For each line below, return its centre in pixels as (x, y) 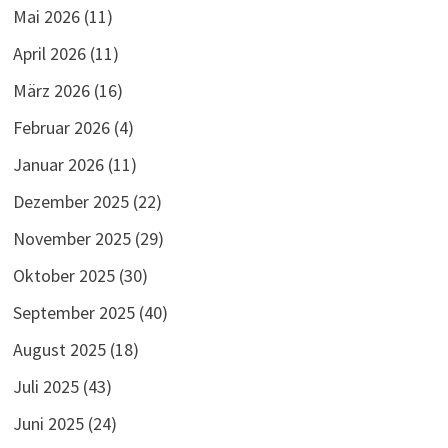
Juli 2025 (46, 386)
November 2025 (72, 238)
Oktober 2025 (64, 275)
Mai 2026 (47, 16)
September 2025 (74, 312)
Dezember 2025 (71, 201)
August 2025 (60, 349)
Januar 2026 (59, 164)
